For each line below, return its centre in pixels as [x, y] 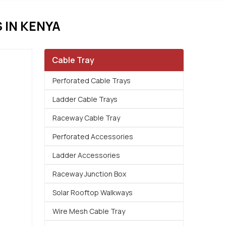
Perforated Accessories [93, 136]
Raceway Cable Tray [86, 118]
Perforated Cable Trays [92, 80]
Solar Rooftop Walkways [93, 192]
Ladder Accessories [86, 155]
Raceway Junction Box [89, 174]
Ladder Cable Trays [85, 99]
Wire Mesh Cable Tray [89, 211]
